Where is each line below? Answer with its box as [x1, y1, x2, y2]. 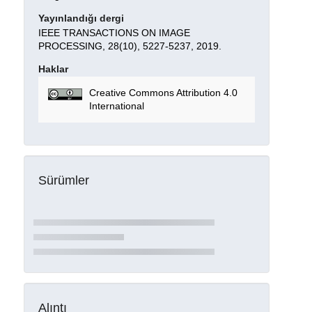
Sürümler [38, 173, 89, 188]
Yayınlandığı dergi [38, 12, 124, 24]
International [88, 100, 144, 112]
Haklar [38, 63, 68, 75]
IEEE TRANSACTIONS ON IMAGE [38, 26, 190, 38]
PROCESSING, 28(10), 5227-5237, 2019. [38, 40, 221, 52]
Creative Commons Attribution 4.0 [88, 87, 237, 99]
